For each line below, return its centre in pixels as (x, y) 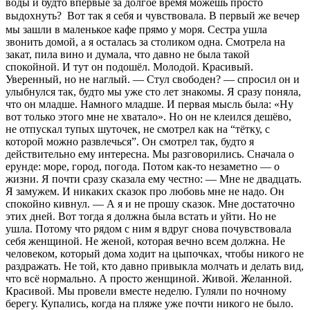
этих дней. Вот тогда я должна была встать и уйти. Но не (141, 216)
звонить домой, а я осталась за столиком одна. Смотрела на (145, 42)
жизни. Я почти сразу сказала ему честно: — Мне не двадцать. (154, 179)
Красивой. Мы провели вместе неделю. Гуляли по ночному (146, 291)
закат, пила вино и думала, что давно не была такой (128, 54)
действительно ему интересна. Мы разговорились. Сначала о (150, 154)
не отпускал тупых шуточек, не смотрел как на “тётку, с (138, 129)
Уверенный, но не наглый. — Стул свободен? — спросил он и (153, 79)
